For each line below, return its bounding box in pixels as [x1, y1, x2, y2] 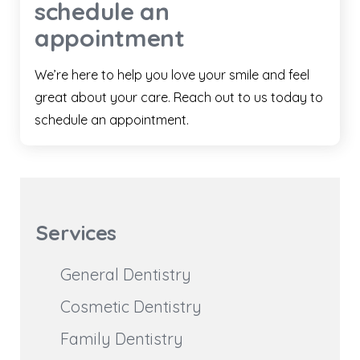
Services [36, 220, 117, 246]
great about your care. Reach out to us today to [35, 89, 323, 106]
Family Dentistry [60, 329, 183, 350]
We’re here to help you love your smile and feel [35, 67, 309, 84]
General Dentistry [60, 264, 191, 285]
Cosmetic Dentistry [60, 297, 202, 317]
